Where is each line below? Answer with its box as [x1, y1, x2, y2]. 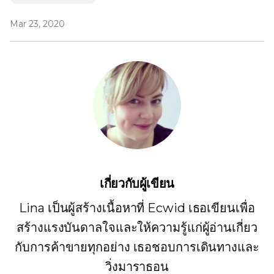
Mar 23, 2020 [10, 18, 65, 30]
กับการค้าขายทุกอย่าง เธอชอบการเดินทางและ [15, 240, 259, 255]
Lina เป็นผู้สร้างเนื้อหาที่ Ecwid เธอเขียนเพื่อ [19, 201, 255, 216]
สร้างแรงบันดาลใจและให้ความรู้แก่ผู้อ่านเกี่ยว [17, 220, 257, 235]
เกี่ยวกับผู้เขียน [100, 176, 174, 191]
